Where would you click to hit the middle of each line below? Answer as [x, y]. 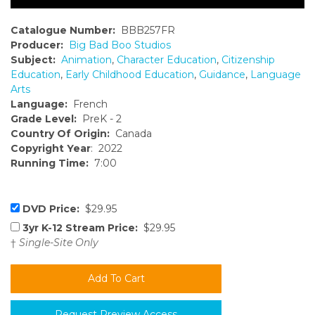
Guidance [222, 75]
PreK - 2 [99, 119]
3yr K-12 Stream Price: [80, 228]
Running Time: [50, 163]
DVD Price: [51, 209]
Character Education [167, 60]
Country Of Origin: [60, 134]
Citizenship [248, 60]
